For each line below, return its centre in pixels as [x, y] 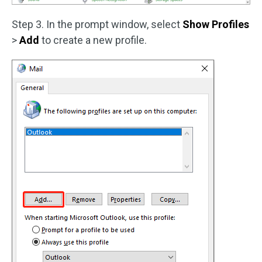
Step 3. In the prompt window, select [97, 24]
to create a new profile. [94, 40]
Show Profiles [216, 24]
